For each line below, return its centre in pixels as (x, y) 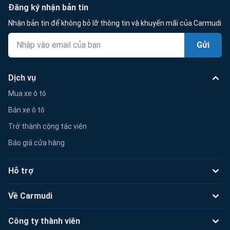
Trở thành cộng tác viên (47, 126)
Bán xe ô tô (26, 110)
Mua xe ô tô (27, 93)
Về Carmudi (30, 196)
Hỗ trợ (21, 171)
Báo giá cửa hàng (36, 142)
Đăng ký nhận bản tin (48, 7)
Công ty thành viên (44, 221)
